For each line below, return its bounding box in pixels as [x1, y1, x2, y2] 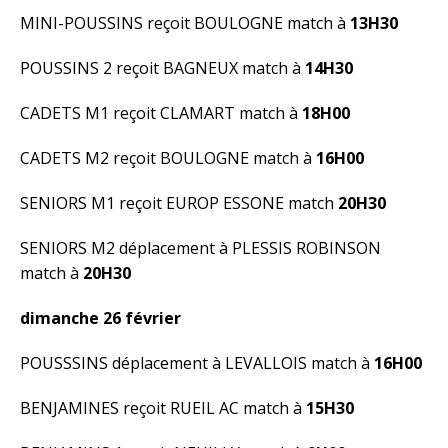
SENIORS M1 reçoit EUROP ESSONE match [20, 192, 338, 214]
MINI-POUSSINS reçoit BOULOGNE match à [20, 12, 350, 34]
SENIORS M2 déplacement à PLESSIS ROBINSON [20, 237, 381, 259]
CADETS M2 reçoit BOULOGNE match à [20, 147, 316, 169]
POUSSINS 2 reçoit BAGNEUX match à [20, 57, 305, 79]
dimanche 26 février [20, 307, 185, 329]
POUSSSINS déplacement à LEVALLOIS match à [20, 352, 374, 374]
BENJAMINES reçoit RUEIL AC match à [20, 397, 306, 419]
